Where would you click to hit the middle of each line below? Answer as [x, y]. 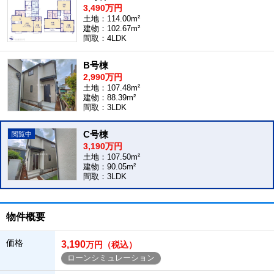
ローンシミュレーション [111, 258]
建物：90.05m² [109, 167]
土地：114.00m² [112, 19]
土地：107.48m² [112, 88]
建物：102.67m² [112, 28]
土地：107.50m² [112, 157]
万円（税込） [111, 245]
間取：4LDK [105, 38]
